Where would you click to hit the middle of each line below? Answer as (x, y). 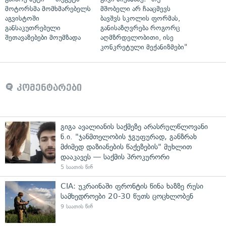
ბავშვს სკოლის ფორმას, (140, 18)
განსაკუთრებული (33, 28)
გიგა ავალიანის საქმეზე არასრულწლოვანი (134, 126)
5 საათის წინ (77, 167)
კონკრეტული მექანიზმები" (144, 47)
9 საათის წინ (77, 206)
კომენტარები (48, 88)
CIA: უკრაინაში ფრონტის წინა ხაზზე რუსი (132, 186)
